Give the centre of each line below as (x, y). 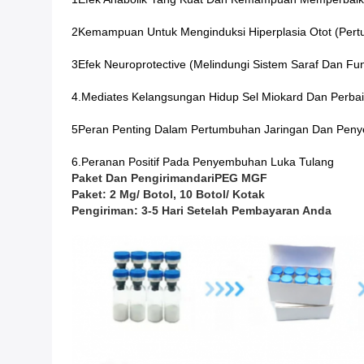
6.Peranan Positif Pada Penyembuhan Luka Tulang (203, 162)
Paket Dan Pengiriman (132, 178)
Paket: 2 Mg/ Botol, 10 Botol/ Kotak (168, 194)
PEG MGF (241, 178)
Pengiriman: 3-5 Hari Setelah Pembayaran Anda (201, 210)
